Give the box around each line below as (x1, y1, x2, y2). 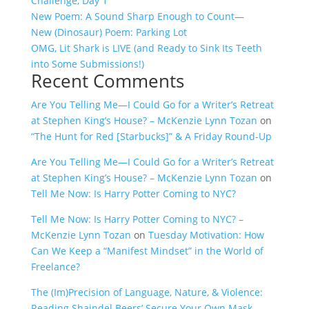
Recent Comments (30, 68, 184, 93)
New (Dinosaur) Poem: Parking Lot (30, 26, 187, 39)
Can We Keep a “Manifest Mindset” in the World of (30, 244, 263, 257)
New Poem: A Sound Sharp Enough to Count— (30, 10, 244, 23)
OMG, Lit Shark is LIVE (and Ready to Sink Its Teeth (30, 41, 262, 54)
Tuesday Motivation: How (148, 228, 264, 241)
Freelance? (30, 260, 80, 273)
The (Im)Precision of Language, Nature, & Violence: (30, 286, 263, 299)
